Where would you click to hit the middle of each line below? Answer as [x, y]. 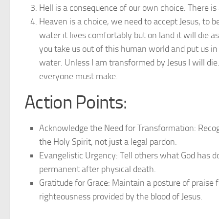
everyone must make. [78, 76]
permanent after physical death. [98, 169]
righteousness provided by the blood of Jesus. [121, 197]
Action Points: [76, 102]
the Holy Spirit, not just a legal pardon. [108, 142]
